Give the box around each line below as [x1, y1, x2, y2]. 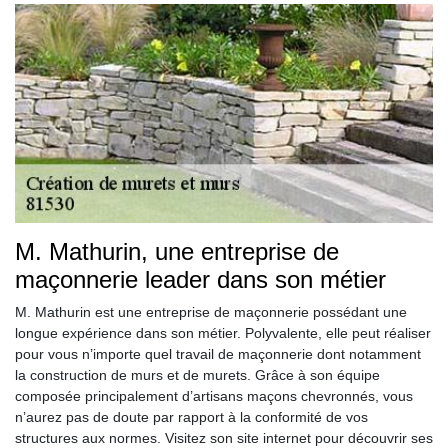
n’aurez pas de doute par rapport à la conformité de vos [15, 409, 368, 426]
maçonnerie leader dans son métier [15, 266, 386, 294]
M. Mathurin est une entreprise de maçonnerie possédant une [15, 304, 407, 321]
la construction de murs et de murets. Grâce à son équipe [15, 367, 380, 384]
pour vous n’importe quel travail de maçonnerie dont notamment [15, 346, 421, 363]
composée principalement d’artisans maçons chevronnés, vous [15, 388, 413, 405]
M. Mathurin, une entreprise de [15, 238, 339, 266]
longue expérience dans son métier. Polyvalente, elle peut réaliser [15, 325, 431, 342]
